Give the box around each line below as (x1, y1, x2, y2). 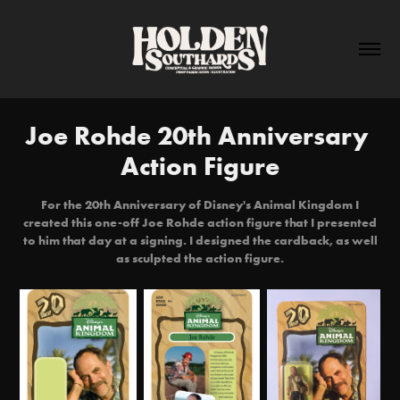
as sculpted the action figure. (116, 249, 284, 266)
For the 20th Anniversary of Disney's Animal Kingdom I (41, 196, 359, 212)
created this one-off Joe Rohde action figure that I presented (23, 213, 377, 230)
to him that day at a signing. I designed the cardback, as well (22, 231, 378, 248)
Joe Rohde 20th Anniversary (25, 119, 369, 152)
